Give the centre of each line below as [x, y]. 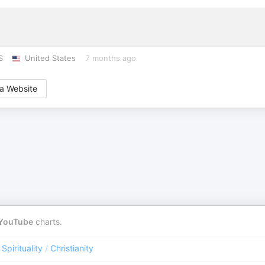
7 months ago [110, 58]
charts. [48, 222]
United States [50, 58]
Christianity [72, 248]
